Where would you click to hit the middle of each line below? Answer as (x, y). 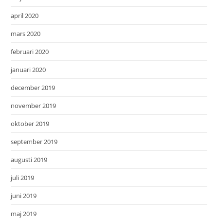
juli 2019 (23, 178)
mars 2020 (26, 34)
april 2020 (25, 16)
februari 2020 (30, 52)
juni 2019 (24, 196)
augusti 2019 (29, 160)
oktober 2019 (30, 124)
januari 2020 (28, 70)
